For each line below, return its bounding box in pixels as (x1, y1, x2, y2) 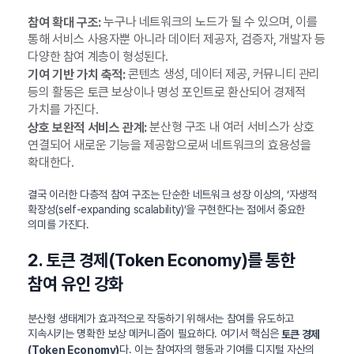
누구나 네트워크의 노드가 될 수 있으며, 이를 (100, 13, 318, 29)
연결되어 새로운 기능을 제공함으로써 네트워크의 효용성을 (28, 137, 311, 153)
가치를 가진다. (28, 102, 99, 118)
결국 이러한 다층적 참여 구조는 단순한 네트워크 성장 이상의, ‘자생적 (28, 187, 317, 201)
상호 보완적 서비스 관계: (28, 119, 147, 135)
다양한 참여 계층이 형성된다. (28, 49, 168, 65)
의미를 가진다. (28, 217, 89, 231)
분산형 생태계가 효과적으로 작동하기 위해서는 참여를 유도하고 (28, 311, 294, 325)
